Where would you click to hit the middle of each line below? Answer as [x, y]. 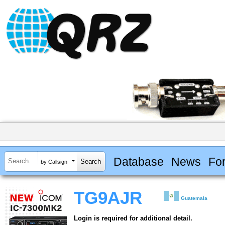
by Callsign [54, 161]
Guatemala [194, 198]
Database [138, 161]
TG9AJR [108, 198]
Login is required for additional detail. [133, 218]
